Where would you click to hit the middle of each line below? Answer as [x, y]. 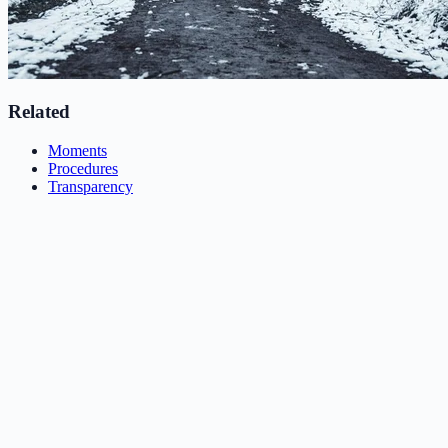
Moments [77, 151]
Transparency [90, 187]
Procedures [83, 169]
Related [39, 112]
